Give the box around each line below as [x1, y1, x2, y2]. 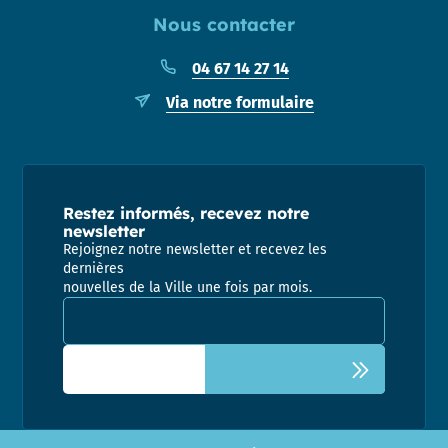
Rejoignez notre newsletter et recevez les [63, 241, 328, 259]
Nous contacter [153, 13, 295, 37]
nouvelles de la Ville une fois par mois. [63, 279, 313, 297]
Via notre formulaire [166, 93, 314, 113]
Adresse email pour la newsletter [62, 296, 303, 316]
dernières [63, 260, 125, 278]
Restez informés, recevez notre [63, 203, 310, 224]
